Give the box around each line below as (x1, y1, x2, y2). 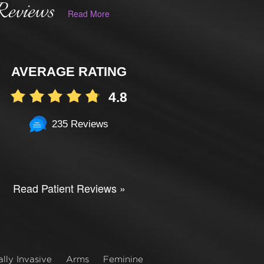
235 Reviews (52, 118, 109, 130)
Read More (67, 8, 110, 20)
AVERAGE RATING (11, 64, 127, 79)
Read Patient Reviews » (12, 180, 126, 196)
